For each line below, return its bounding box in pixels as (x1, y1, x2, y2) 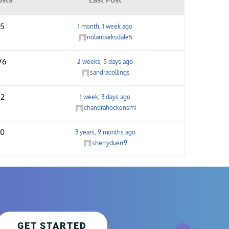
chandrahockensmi (83, 104, 136, 111)
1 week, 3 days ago (80, 93, 131, 101)
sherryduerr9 (92, 139, 128, 147)
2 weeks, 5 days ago (77, 58, 133, 65)
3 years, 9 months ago (75, 128, 135, 136)
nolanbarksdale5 (87, 33, 133, 41)
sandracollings (89, 68, 130, 76)
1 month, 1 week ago (78, 22, 133, 30)
